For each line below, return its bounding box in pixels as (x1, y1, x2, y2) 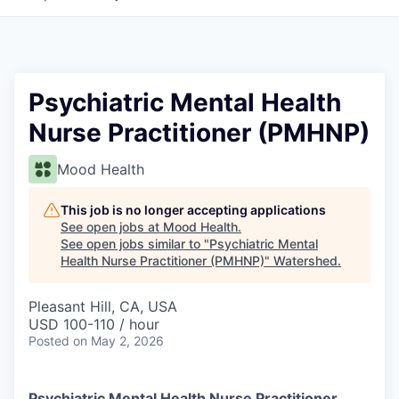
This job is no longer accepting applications (61, 201, 326, 217)
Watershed (273, 252, 338, 268)
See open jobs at (61, 218, 163, 234)
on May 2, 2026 (73, 332, 164, 348)
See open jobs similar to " (61, 235, 209, 251)
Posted (28, 332, 69, 348)
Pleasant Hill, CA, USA (28, 297, 177, 315)
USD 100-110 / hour (28, 314, 159, 333)
